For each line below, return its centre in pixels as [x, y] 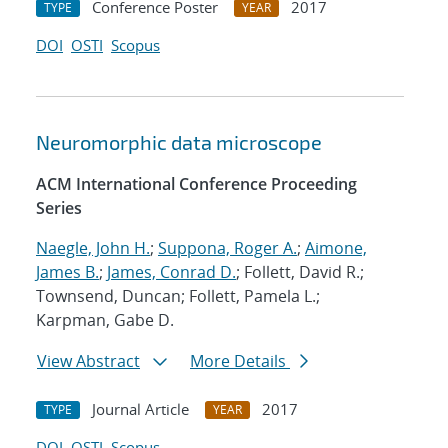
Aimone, [336, 248]
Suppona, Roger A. [227, 248]
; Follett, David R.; [300, 272]
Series [59, 208]
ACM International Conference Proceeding [196, 184]
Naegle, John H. [93, 248]
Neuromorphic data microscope [179, 142]
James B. [67, 272]
